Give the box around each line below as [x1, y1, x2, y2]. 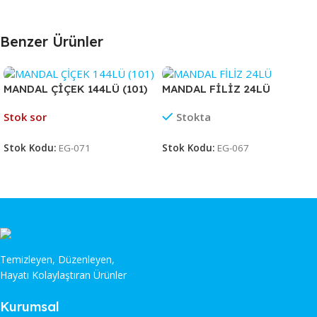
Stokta [175, 110, 211, 125]
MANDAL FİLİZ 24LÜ [162, 82, 270, 96]
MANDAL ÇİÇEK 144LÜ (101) [4, 82, 147, 96]
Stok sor [4, 110, 47, 125]
